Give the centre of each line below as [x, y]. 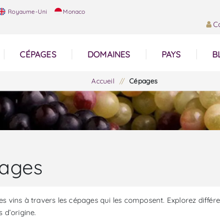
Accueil [103, 81]
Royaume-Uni [27, 12]
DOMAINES [109, 54]
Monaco [74, 12]
